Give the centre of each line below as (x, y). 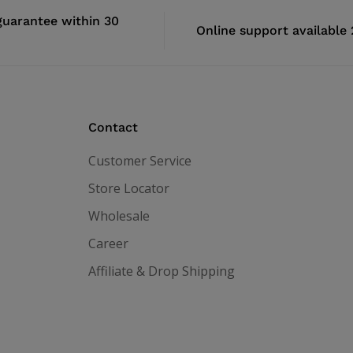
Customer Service (139, 161)
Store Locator (128, 189)
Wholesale (119, 216)
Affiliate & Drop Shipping (161, 271)
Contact (113, 128)
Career (108, 244)
